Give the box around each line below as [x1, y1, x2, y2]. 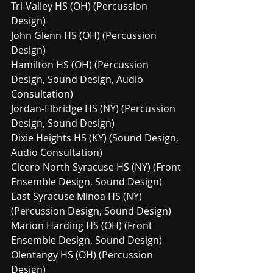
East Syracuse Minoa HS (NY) [11, 189, 144, 203]
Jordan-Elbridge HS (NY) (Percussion [11, 101, 178, 115]
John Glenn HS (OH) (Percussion [11, 28, 159, 42]
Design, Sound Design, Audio [11, 72, 146, 86]
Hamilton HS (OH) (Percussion [11, 57, 151, 71]
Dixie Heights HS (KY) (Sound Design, [11, 130, 181, 144]
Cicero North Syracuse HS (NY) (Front [11, 160, 183, 174]
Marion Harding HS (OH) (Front [11, 218, 155, 232]
